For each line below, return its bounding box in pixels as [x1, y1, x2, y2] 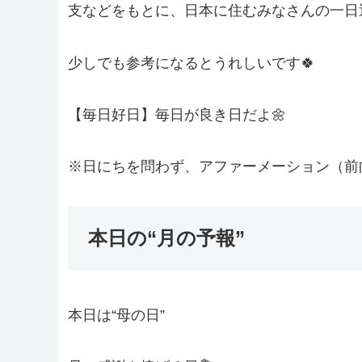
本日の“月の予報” [87, 226, 245, 249]
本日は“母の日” [67, 306, 165, 323]
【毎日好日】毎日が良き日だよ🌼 [67, 107, 286, 124]
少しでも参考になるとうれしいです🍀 [67, 54, 315, 71]
